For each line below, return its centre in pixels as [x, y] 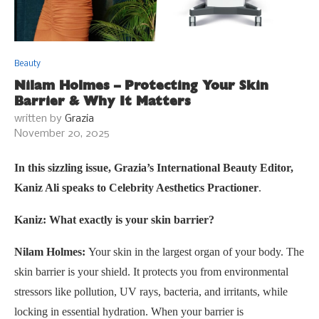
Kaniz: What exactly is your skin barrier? [114, 219]
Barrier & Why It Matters [103, 101]
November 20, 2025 [62, 134]
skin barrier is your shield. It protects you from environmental [151, 271]
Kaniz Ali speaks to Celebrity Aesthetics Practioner [136, 187]
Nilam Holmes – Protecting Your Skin [141, 85]
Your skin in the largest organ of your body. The [196, 251]
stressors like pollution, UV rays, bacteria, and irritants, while [151, 291]
